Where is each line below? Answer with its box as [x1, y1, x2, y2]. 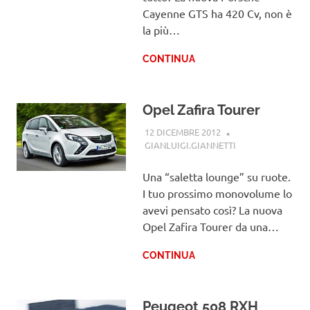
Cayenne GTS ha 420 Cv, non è [142, 6, 292, 21]
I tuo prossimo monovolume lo [142, 185, 292, 200]
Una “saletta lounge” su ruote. [142, 169, 291, 183]
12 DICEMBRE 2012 [144, 125, 221, 138]
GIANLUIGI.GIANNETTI [144, 138, 236, 151]
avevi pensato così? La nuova [142, 202, 282, 217]
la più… [142, 23, 180, 37]
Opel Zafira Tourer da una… [142, 219, 279, 233]
